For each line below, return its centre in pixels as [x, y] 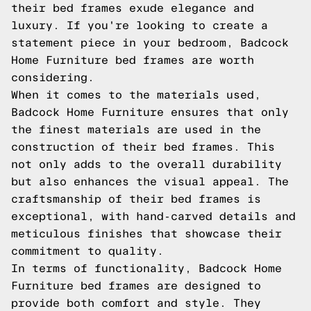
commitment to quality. [87, 251]
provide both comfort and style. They [136, 303]
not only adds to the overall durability [146, 164]
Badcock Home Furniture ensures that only [150, 112]
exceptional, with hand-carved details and [153, 216]
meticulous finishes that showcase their [146, 234]
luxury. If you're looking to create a [140, 25]
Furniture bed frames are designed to [136, 286]
